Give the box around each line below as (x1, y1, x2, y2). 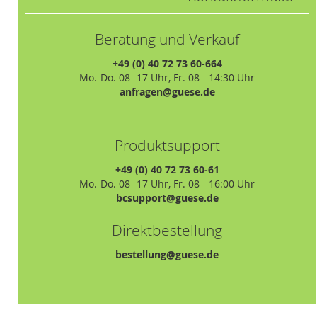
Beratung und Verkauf (95, 28, 240, 49)
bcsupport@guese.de (115, 190, 219, 204)
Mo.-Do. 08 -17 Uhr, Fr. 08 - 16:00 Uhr (79, 176, 255, 190)
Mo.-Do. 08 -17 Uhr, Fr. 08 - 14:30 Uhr (79, 70, 255, 84)
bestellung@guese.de (115, 247, 219, 261)
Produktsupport (114, 134, 220, 155)
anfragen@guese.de (119, 84, 215, 98)
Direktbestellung (112, 219, 223, 240)
